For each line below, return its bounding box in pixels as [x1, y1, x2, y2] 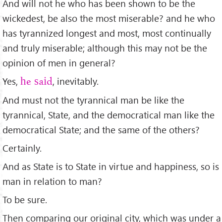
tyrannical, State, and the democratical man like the [2, 109, 215, 121]
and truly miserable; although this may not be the [2, 41, 207, 54]
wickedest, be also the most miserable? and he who [2, 11, 215, 24]
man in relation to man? [2, 175, 102, 188]
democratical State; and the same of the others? [2, 123, 200, 136]
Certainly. [2, 142, 42, 155]
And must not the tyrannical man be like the [2, 94, 184, 107]
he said [20, 76, 53, 88]
